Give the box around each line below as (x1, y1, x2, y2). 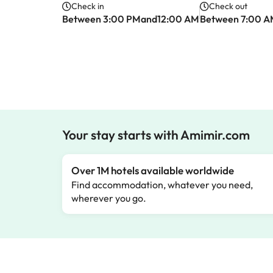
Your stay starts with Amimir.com (62, 127, 250, 143)
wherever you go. (71, 192, 146, 204)
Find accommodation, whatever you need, (71, 179, 253, 191)
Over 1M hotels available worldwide (71, 164, 234, 177)
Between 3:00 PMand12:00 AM (62, 13, 199, 25)
